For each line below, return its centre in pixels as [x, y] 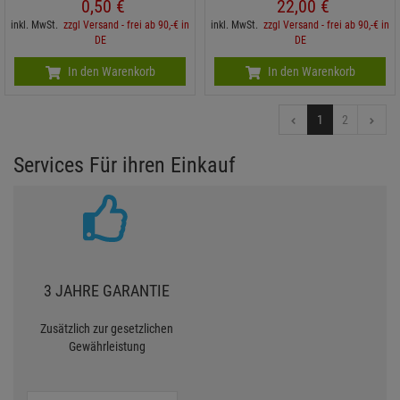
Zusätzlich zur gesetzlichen [107, 329]
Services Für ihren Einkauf [125, 166]
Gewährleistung [107, 347]
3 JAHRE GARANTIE [107, 291]
